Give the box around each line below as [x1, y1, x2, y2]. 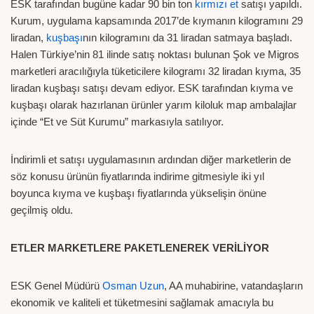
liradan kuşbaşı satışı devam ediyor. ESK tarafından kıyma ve [11, 82, 293, 95]
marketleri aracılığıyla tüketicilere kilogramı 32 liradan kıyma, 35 [11, 65, 301, 78]
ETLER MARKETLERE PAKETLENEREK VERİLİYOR [11, 242, 269, 254]
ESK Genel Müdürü [11, 280, 102, 292]
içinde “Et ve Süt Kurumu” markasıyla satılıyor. [11, 116, 224, 128]
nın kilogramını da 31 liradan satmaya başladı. [83, 32, 292, 44]
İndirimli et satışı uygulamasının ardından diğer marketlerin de [11, 153, 291, 166]
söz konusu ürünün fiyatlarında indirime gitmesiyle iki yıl [11, 170, 264, 183]
